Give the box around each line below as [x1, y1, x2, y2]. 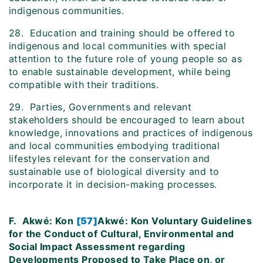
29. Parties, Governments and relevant [9, 101, 192, 113]
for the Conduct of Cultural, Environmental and [9, 228, 234, 240]
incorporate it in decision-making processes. [9, 178, 217, 191]
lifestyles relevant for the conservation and [9, 153, 210, 165]
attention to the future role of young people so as [9, 53, 242, 65]
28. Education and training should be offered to [9, 27, 235, 39]
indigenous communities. [9, 5, 124, 17]
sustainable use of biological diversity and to [9, 166, 220, 178]
